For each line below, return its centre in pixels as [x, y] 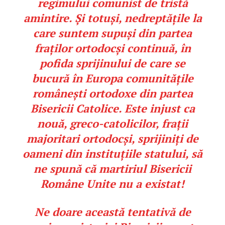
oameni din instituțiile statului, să [113, 154]
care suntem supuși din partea [113, 33]
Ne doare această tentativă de [113, 212]
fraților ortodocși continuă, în [113, 48]
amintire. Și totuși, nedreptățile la [113, 18]
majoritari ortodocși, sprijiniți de [113, 139]
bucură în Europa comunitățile [113, 78]
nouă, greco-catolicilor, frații [113, 124]
